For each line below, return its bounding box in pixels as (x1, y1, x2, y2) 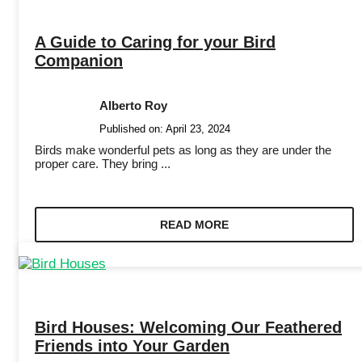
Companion (35, 51, 123, 69)
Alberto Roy (99, 98, 167, 112)
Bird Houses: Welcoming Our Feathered (35, 318, 342, 337)
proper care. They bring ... (35, 156, 170, 170)
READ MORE (159, 217, 229, 231)
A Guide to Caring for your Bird (35, 32, 276, 51)
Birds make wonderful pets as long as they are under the (35, 142, 331, 157)
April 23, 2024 (166, 122, 230, 135)
